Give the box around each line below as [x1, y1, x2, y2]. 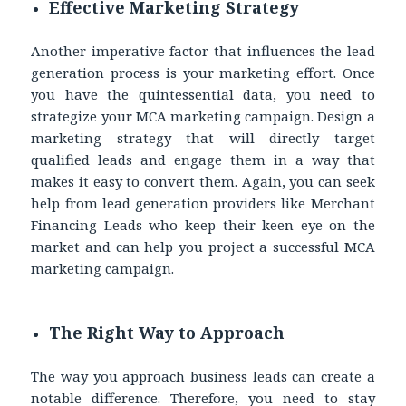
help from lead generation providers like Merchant [31, 194, 375, 213]
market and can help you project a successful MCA [31, 237, 375, 256]
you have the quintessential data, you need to [31, 85, 375, 104]
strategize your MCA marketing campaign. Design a [31, 107, 375, 126]
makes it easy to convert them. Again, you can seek [31, 172, 375, 191]
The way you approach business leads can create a [31, 367, 375, 386]
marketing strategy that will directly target [31, 129, 375, 148]
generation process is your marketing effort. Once [31, 63, 375, 82]
